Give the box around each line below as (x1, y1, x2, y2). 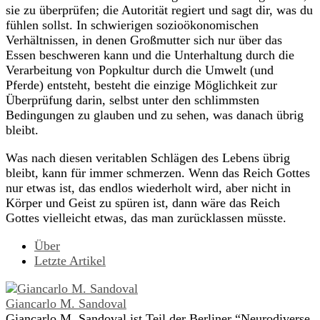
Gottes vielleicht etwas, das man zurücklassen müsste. (6, 211, 286, 226)
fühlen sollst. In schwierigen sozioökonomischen (6, 18, 259, 33)
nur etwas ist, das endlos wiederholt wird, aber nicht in (6, 181, 291, 196)
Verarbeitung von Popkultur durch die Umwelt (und (6, 63, 274, 78)
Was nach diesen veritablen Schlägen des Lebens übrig (6, 151, 290, 166)
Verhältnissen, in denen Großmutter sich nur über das (6, 33, 282, 48)
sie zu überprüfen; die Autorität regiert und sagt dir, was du (6, 3, 313, 18)
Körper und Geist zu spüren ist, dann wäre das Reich (6, 196, 280, 211)
